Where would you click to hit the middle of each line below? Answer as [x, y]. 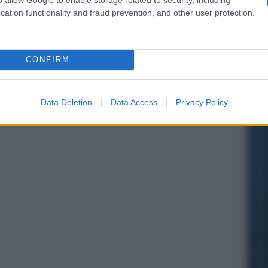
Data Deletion [66, 102]
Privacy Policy [202, 102]
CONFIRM [48, 60]
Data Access [134, 102]
